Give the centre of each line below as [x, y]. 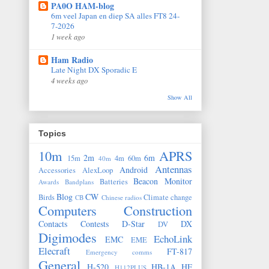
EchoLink [173, 239]
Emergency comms [119, 252]
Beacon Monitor [163, 181]
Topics [52, 134]
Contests [95, 224]
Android [134, 170]
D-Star [133, 224]
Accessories [57, 171]
